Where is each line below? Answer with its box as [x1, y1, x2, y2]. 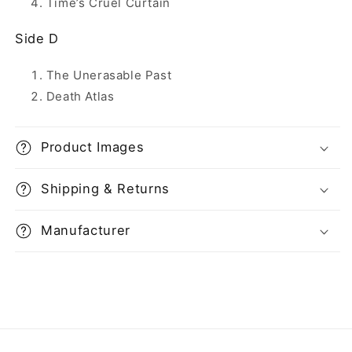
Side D [15, 31, 59, 47]
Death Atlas [46, 89, 115, 104]
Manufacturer [41, 222, 130, 239]
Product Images [41, 139, 145, 156]
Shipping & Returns [41, 181, 170, 197]
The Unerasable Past [46, 68, 172, 83]
